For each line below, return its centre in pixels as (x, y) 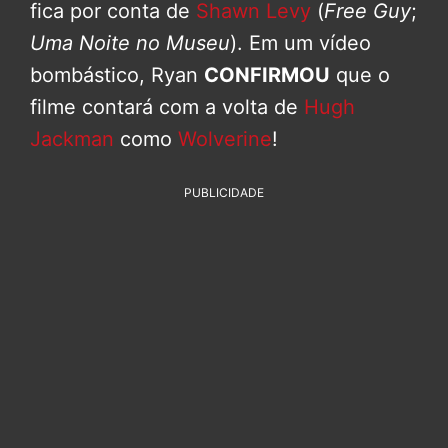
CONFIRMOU (267, 75)
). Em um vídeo (300, 43)
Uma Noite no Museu (130, 43)
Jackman (72, 139)
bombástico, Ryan (117, 75)
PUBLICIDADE (224, 193)
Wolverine (225, 139)
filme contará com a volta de (167, 107)
